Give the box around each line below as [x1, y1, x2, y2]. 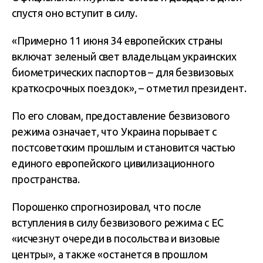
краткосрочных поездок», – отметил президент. [12, 82, 247, 94]
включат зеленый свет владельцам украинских [12, 50, 237, 62]
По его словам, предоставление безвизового [12, 110, 230, 122]
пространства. [12, 173, 80, 185]
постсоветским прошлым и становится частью [12, 141, 235, 153]
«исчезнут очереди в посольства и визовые [12, 232, 220, 244]
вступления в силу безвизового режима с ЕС [12, 217, 224, 228]
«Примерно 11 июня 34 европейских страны [12, 35, 223, 46]
